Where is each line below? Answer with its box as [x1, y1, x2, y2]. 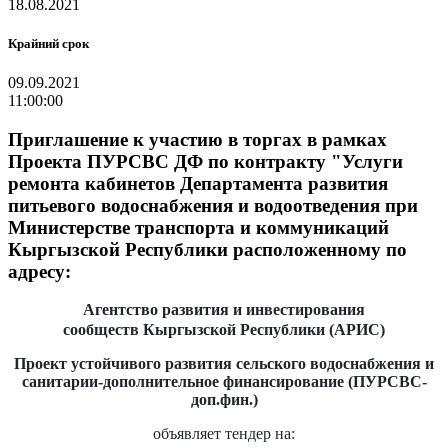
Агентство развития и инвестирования [83, 301, 365, 319]
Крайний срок [8, 35, 89, 51]
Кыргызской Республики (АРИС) [143, 321, 385, 339]
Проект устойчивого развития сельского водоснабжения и [14, 355, 434, 373]
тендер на [225, 425, 291, 443]
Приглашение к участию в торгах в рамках [8, 128, 387, 150]
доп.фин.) [190, 391, 258, 409]
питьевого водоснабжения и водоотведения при [8, 194, 418, 216]
